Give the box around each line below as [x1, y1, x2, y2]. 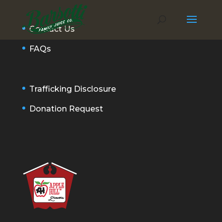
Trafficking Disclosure [29, 84, 116, 94]
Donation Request [29, 104, 103, 114]
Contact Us [29, 24, 75, 34]
